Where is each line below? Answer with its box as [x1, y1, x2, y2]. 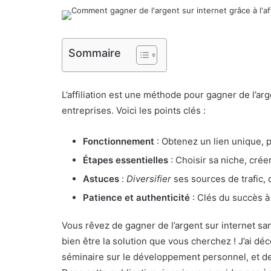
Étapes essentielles [83, 154, 168, 166]
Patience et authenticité [83, 192, 190, 203]
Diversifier [126, 173, 171, 184]
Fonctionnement [83, 135, 154, 147]
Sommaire [68, 46, 121, 59]
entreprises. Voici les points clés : [62, 105, 206, 116]
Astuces [83, 173, 119, 184]
